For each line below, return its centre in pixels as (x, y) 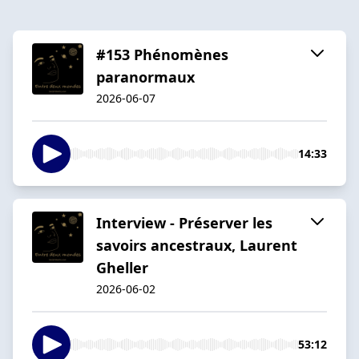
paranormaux (145, 77)
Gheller (122, 267)
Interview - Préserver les (184, 222)
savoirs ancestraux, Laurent (197, 245)
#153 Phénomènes (162, 54)
